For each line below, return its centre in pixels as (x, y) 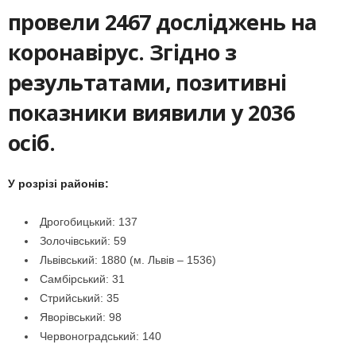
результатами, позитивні (147, 82)
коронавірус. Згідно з (122, 52)
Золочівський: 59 (83, 241)
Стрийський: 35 (79, 298)
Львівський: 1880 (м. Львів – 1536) (128, 260)
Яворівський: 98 (81, 317)
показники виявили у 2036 (151, 112)
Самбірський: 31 (82, 279)
